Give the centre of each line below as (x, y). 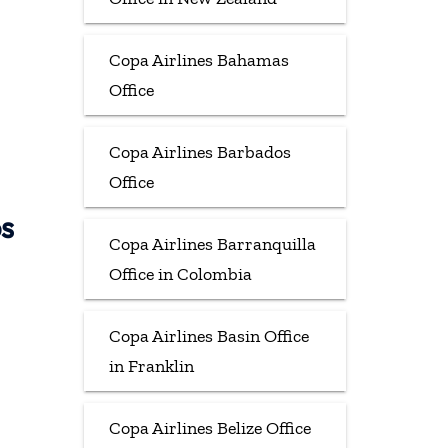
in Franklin (151, 365)
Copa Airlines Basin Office (208, 335)
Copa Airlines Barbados (199, 151)
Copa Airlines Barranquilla (212, 243)
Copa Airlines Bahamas (198, 59)
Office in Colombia (180, 273)
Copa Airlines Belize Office (209, 427)
